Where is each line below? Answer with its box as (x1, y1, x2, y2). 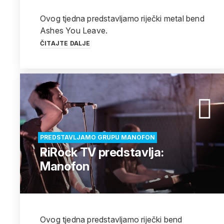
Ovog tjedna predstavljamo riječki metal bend (40, 13, 204, 23)
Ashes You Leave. (40, 25, 108, 35)
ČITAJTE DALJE (40, 39, 90, 47)
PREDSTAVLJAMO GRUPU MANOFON (40, 133, 155, 141)
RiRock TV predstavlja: (40, 145, 164, 159)
